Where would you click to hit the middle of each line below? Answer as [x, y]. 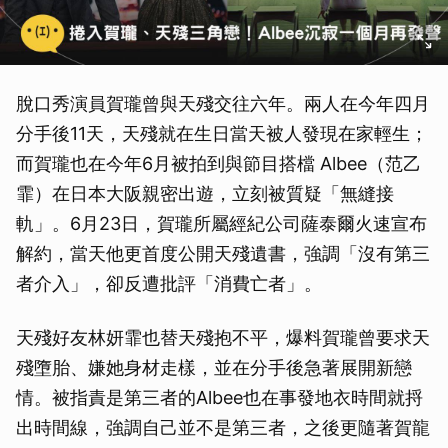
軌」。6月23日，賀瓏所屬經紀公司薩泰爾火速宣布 [221, 224]
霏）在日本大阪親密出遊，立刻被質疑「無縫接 [205, 194]
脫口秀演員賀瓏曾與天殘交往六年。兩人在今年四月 [223, 104]
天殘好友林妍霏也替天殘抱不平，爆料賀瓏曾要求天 [223, 338]
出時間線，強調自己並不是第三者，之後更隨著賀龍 [223, 428]
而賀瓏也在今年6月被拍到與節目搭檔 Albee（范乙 [218, 164]
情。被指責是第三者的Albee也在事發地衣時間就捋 [219, 398]
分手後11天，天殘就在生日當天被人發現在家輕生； [222, 134]
